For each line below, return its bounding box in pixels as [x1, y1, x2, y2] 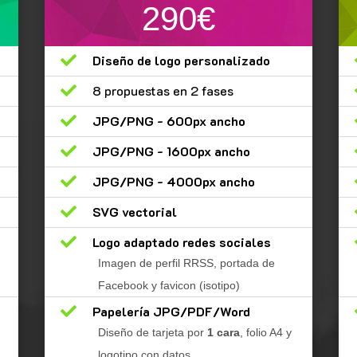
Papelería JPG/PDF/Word [92, 303, 250, 320]
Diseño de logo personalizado [92, 52, 270, 69]
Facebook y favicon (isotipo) [97, 279, 240, 292]
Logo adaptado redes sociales [92, 233, 271, 251]
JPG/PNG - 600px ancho [92, 112, 245, 130]
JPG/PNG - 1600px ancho [92, 143, 250, 160]
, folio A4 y [239, 326, 292, 339]
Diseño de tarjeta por [97, 326, 207, 339]
